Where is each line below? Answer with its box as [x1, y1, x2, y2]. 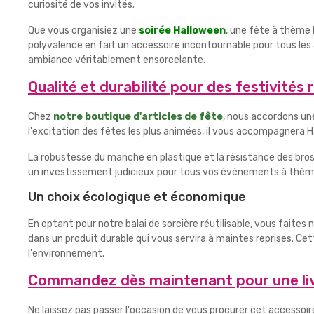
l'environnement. [28, 247, 104, 259]
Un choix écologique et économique [28, 189, 246, 205]
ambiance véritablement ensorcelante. [28, 54, 205, 66]
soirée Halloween [139, 25, 226, 36]
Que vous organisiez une [28, 25, 139, 36]
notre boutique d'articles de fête [53, 111, 223, 123]
